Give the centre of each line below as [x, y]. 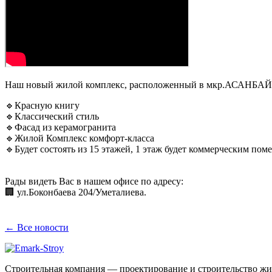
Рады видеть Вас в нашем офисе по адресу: [94, 181]
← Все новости [37, 227]
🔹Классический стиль [52, 116]
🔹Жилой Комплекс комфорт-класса [80, 138]
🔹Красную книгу [42, 105]
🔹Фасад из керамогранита [60, 127]
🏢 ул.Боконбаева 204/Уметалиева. [76, 192]
